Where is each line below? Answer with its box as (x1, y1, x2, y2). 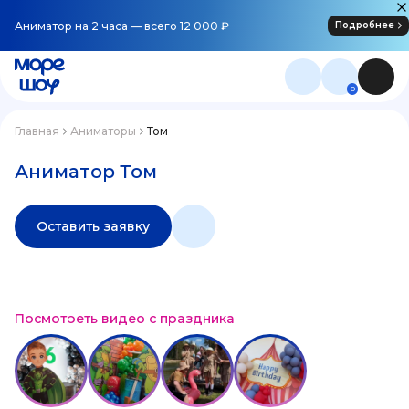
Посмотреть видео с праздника (15, 310, 235, 327)
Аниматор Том (15, 161, 157, 183)
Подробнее (335, 19, 394, 31)
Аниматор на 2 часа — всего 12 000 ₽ (15, 18, 229, 33)
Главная (15, 124, 59, 138)
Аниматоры (70, 124, 136, 138)
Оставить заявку (37, 218, 150, 235)
